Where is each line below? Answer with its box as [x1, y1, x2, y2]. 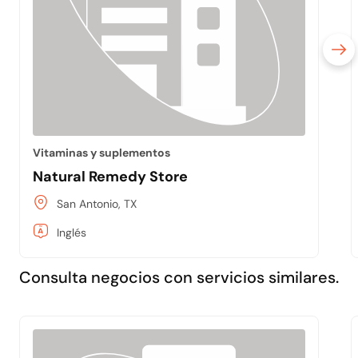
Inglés [57, 225, 87, 240]
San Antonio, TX [57, 196, 137, 211]
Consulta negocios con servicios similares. [19, 267, 339, 288]
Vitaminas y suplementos [33, 145, 171, 160]
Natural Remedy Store [33, 166, 189, 186]
